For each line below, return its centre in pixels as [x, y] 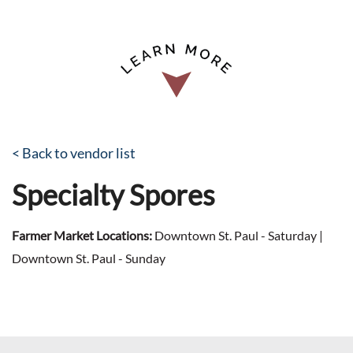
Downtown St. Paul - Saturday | [238, 235]
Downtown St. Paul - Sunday [89, 258]
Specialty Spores [113, 195]
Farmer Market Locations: [82, 235]
